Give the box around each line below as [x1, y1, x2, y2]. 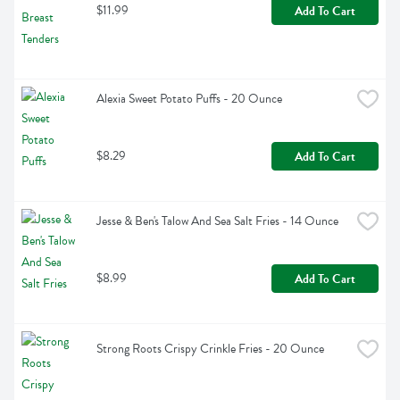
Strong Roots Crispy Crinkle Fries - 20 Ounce [96, 339, 324, 359]
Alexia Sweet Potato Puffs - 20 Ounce [96, 89, 282, 109]
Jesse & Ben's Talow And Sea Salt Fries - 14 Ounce [96, 212, 338, 231]
